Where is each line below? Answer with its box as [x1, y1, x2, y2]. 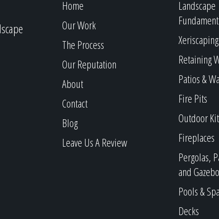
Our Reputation [62, 57, 116, 71]
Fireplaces [178, 130, 215, 145]
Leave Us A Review [62, 135, 127, 150]
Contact [62, 96, 88, 110]
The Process [62, 37, 104, 52]
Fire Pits [178, 91, 207, 106]
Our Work [62, 18, 96, 32]
